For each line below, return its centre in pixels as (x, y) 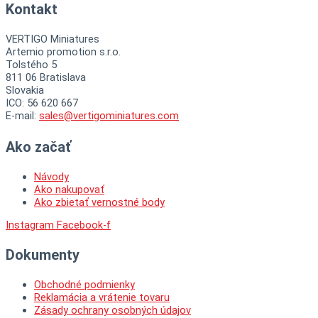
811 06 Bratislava (46, 77)
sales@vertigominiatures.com (109, 115)
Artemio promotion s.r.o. (63, 51)
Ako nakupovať (69, 189)
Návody (51, 176)
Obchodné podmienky (84, 285)
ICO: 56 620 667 (42, 103)
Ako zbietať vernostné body (99, 202)
